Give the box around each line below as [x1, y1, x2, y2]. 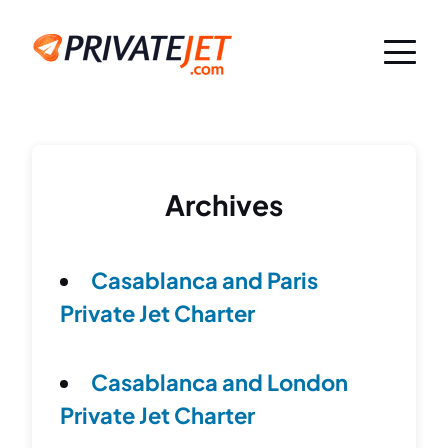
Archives [165, 186, 283, 222]
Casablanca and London [91, 367, 348, 396]
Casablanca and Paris [91, 265, 318, 294]
